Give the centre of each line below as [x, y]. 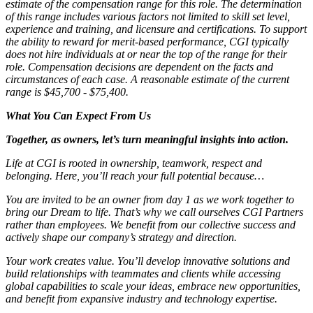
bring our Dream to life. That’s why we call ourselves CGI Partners [154, 212]
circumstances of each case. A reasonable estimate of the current [147, 79]
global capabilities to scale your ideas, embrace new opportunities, [153, 286]
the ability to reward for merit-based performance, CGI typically [147, 41]
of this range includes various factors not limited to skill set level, [148, 16]
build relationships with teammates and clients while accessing [143, 273]
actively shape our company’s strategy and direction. [121, 237]
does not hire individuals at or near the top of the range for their [146, 54]
